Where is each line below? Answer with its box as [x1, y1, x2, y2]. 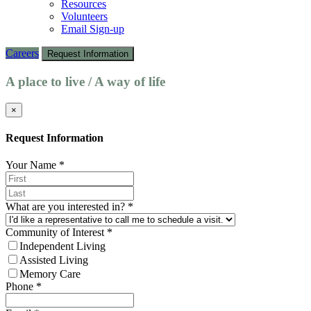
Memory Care [19, 268, 81, 280]
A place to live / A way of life [6, 74, 165, 90]
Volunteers [61, 10, 108, 23]
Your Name [6, 159, 59, 171]
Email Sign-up [61, 23, 124, 35]
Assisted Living [19, 254, 88, 267]
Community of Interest [6, 226, 107, 239]
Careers [6, 47, 39, 60]
